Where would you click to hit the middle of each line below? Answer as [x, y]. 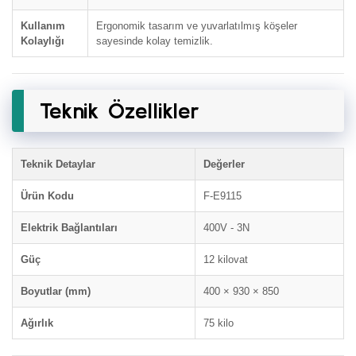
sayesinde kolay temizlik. [155, 41]
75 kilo [219, 323]
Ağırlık [37, 323]
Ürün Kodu [47, 196]
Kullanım [43, 26]
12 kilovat [226, 259]
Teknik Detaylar [58, 164]
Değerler [224, 164]
